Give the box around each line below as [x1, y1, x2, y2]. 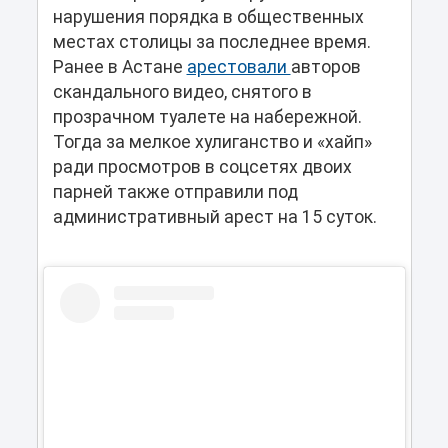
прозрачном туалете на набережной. [52, 106, 362, 127]
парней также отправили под [52, 181, 298, 202]
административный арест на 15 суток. [52, 206, 381, 227]
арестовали [186, 56, 291, 77]
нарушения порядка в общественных [52, 6, 364, 27]
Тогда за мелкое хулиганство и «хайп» [52, 131, 372, 152]
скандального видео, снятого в [52, 81, 312, 102]
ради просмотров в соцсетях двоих [52, 156, 352, 177]
